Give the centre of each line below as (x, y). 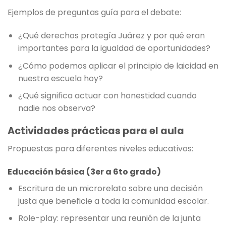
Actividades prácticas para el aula (96, 131)
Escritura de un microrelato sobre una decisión (110, 188)
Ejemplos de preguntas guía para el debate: (94, 13)
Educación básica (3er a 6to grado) (84, 172)
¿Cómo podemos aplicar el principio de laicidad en (118, 66)
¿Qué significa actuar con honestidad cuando (107, 96)
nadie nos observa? (56, 108)
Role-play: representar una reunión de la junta (109, 218)
